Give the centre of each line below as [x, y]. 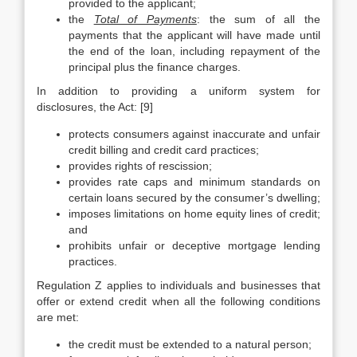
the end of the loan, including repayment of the [194, 51]
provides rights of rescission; [140, 166]
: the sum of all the [258, 19]
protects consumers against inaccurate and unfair [194, 134]
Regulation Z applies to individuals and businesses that [178, 285]
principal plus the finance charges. [155, 67]
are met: [58, 317]
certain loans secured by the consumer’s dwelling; [194, 198]
